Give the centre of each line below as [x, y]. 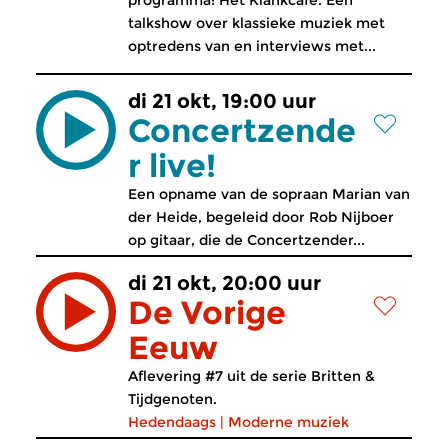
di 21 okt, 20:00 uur [224, 283]
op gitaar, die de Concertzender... [246, 240]
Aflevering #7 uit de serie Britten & [251, 376]
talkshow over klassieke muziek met [256, 23]
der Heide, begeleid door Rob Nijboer [261, 217]
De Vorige [207, 312]
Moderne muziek [288, 422]
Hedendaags [172, 422]
